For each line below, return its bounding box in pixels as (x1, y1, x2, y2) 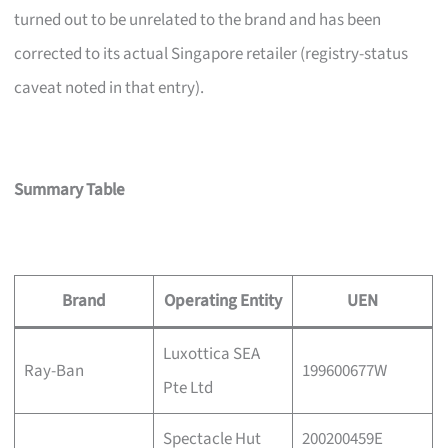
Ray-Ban (23, 358, 84, 383)
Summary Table (14, 177, 126, 202)
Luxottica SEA (162, 341, 260, 366)
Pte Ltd (162, 375, 213, 400)
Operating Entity (164, 288, 283, 313)
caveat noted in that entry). (14, 75, 205, 100)
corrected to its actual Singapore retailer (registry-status (14, 41, 409, 66)
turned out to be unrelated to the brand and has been (14, 7, 382, 32)
